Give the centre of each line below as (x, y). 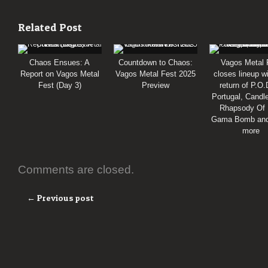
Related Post (50, 28)
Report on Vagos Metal (60, 74)
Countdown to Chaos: (156, 63)
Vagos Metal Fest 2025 (156, 74)
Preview (156, 86)
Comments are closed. (76, 170)
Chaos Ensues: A (60, 63)
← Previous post (60, 198)
